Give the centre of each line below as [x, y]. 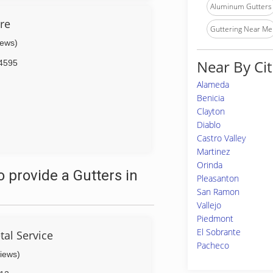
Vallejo [209, 205]
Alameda [213, 84]
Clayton [211, 111]
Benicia [211, 98]
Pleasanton [218, 178]
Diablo [209, 125]
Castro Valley [221, 138]
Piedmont [215, 218]
